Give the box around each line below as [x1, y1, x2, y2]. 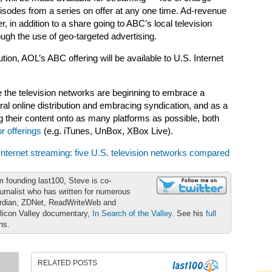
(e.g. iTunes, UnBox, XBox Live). [41, 126, 173, 136]
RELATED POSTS [38, 259, 97, 267]
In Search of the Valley [92, 209, 172, 218]
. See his [172, 209, 206, 218]
